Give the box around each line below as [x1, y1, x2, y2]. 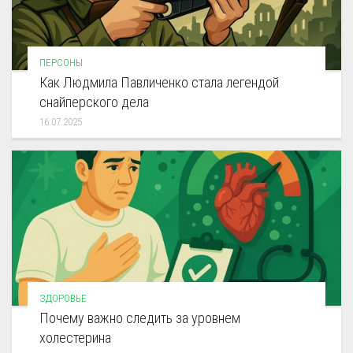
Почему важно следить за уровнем [39, 310, 240, 327]
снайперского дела [39, 94, 149, 111]
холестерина [39, 329, 111, 347]
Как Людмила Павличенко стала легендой [39, 74, 279, 91]
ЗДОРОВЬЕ [39, 292, 87, 305]
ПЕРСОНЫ [39, 57, 83, 69]
